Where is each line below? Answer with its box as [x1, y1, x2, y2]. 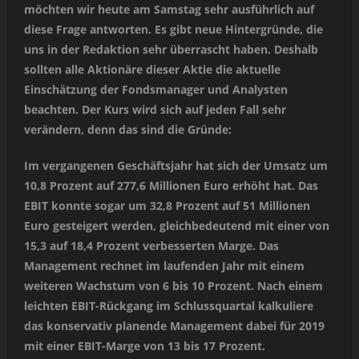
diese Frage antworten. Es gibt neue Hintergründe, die [23, 22, 323, 38]
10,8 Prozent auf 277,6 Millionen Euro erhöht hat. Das [23, 178, 318, 194]
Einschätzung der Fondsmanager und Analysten [23, 82, 288, 98]
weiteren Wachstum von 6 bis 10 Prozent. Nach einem [23, 278, 323, 294]
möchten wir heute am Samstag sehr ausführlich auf [23, 2, 314, 18]
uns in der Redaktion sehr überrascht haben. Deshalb [23, 42, 318, 58]
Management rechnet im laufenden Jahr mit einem [23, 258, 305, 274]
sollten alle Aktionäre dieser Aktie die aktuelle [23, 62, 280, 78]
